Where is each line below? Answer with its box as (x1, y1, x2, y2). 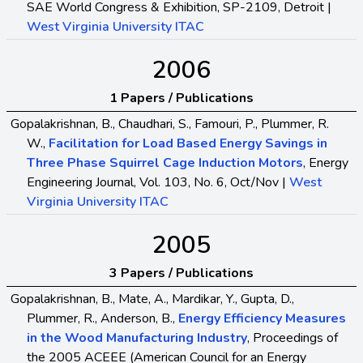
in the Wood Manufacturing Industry (27, 328, 247, 347)
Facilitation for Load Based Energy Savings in (49, 134, 327, 152)
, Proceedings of (247, 328, 338, 347)
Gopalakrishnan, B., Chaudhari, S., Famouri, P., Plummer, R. (11, 114, 329, 133)
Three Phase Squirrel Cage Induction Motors (27, 153, 303, 172)
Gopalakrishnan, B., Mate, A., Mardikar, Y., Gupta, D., (11, 289, 294, 308)
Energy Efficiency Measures (178, 309, 346, 327)
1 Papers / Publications (109, 88, 254, 107)
